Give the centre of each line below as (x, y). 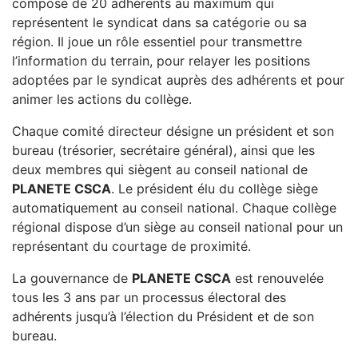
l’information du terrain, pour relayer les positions (161, 61)
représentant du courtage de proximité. (131, 246)
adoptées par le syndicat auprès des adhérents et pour (178, 80)
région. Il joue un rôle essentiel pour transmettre (157, 42)
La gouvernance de (72, 278)
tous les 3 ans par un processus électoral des (149, 297)
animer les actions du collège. (102, 99)
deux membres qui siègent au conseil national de (160, 169)
